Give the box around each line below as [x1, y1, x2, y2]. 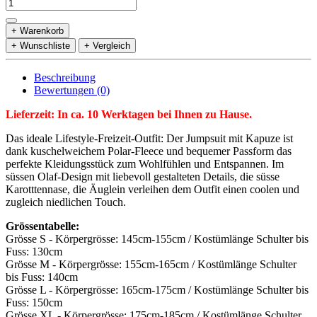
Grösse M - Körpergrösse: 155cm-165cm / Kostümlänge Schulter [6, 258, 296, 270]
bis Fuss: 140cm [6, 271, 78, 283]
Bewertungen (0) [34, 84, 110, 96]
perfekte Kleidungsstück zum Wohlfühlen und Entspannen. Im [6, 158, 284, 170]
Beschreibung [34, 71, 96, 83]
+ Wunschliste [11, 40, 70, 51]
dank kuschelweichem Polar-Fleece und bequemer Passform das [6, 145, 292, 157]
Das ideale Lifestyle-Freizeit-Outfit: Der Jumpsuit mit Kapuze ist [6, 132, 293, 144]
